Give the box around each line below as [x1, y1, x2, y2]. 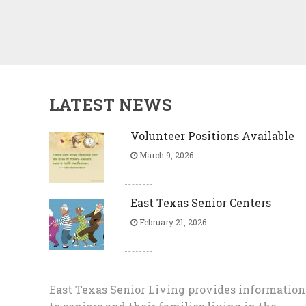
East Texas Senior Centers [130, 195, 271, 210]
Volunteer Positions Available [130, 128, 294, 143]
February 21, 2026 [137, 217, 206, 227]
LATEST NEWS [49, 94, 172, 115]
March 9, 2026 [137, 150, 193, 161]
